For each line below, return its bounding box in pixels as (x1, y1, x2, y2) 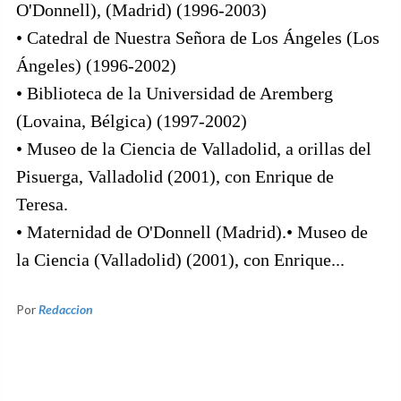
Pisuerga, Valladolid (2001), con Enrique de (16, 166, 334, 187)
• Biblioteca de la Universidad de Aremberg (16, 83, 333, 104)
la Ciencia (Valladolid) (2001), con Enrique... (16, 250, 345, 270)
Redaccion (38, 302, 93, 318)
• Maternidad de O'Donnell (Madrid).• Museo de (16, 222, 368, 243)
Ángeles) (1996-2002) (16, 55, 176, 76)
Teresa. (16, 194, 68, 215)
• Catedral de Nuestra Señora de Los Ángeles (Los (16, 28, 380, 48)
